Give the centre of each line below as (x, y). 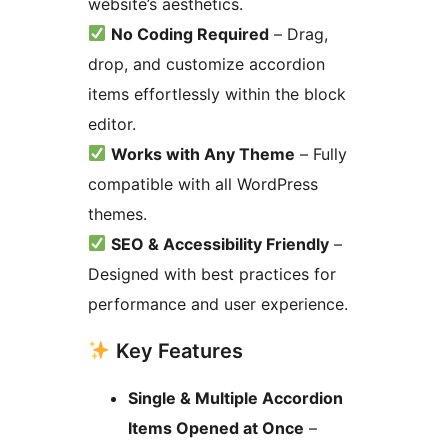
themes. (117, 213)
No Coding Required (190, 33)
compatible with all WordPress (203, 183)
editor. (112, 123)
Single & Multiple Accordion (235, 397)
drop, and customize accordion (206, 63)
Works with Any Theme (203, 153)
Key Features (176, 350)
